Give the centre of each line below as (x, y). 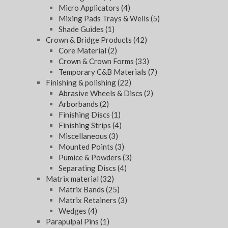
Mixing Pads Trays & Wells (105, 19)
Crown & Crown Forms (97, 61)
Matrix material (73, 179)
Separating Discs (88, 168)
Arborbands (79, 104)
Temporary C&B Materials (103, 72)
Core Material (83, 51)
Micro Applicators (90, 8)
